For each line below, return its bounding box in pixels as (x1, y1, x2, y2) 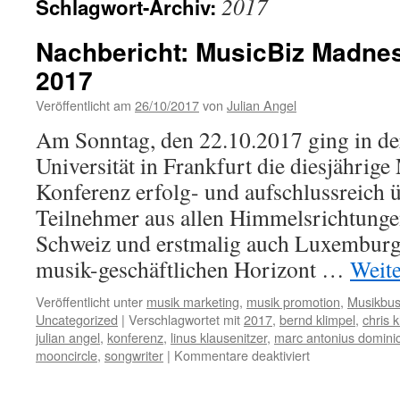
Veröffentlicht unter (36, 292, 143, 311)
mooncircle (36, 346, 97, 364)
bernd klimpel (279, 310, 355, 329)
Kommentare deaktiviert (174, 346, 310, 364)
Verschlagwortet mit (129, 310, 240, 329)
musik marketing (146, 292, 239, 311)
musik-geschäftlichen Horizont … (36, 254, 350, 284)
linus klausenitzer (171, 328, 267, 346)
